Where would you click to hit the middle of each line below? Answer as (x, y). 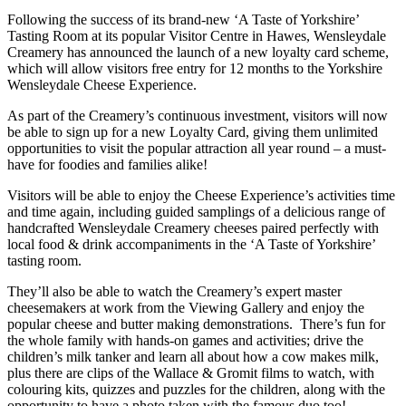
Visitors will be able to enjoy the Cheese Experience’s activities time (201, 195)
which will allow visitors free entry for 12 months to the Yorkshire (195, 68)
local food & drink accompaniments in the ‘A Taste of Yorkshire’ (191, 244)
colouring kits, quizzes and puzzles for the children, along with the (196, 389)
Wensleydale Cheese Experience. (106, 84)
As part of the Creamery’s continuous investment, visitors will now (198, 115)
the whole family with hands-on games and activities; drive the (185, 340)
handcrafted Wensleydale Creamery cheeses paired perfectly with (193, 227)
